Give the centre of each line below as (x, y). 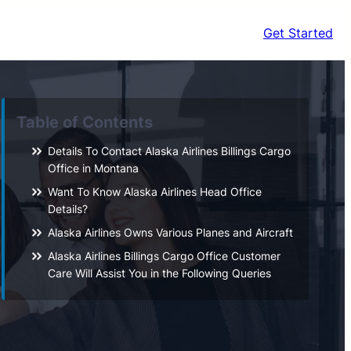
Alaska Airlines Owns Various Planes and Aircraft (170, 232)
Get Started (298, 33)
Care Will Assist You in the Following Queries (159, 273)
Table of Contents (84, 122)
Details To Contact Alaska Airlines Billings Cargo (169, 150)
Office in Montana (93, 168)
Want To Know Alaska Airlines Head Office (154, 191)
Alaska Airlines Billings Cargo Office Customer (164, 255)
